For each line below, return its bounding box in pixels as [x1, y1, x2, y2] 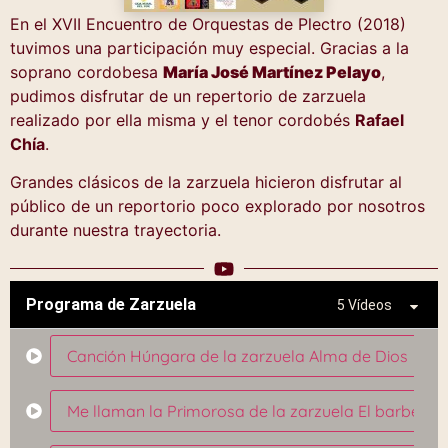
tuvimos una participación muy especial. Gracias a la [10, 38, 409, 58]
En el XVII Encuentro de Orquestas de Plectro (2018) [10, 14, 406, 34]
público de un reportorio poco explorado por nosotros [10, 196, 425, 217]
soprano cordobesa [10, 62, 163, 82]
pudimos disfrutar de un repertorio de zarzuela [10, 86, 366, 106]
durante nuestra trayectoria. [10, 220, 221, 241]
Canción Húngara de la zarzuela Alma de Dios [67, 346, 408, 367]
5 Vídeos [337, 296, 392, 313]
